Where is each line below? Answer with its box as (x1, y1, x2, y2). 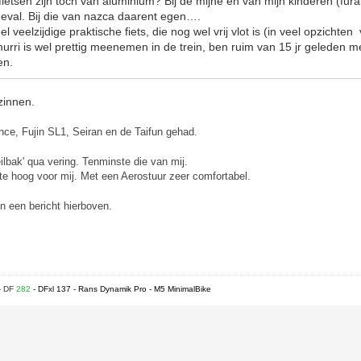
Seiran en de (69, 126, 132, 138)
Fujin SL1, (19, 126, 70, 138)
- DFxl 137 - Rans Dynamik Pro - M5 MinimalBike (33, 284, 212, 293)
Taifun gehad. (131, 126, 198, 138)
